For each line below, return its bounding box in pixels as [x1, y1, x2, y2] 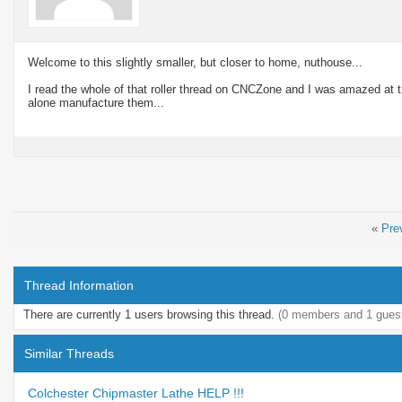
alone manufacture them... [28, 95, 164, 109]
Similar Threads [24, 345, 114, 361]
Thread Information [24, 277, 134, 293]
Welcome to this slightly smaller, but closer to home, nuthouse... [28, 55, 363, 69]
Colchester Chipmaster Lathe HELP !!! [28, 385, 244, 400]
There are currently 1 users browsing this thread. [23, 307, 278, 321]
